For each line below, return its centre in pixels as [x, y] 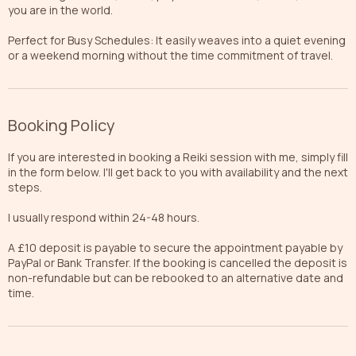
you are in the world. [60, 10]
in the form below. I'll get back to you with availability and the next [178, 172]
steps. [25, 187]
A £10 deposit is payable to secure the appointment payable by [175, 247]
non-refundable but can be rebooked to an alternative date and [176, 277]
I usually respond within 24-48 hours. [104, 217]
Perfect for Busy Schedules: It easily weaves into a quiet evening [177, 40]
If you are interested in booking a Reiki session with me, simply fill [178, 157]
